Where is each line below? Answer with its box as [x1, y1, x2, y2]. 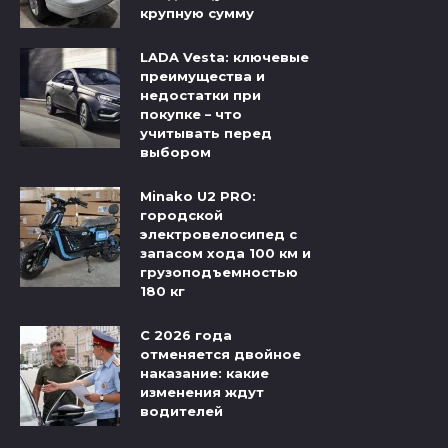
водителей [140, 403, 223, 420]
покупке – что [140, 106, 242, 123]
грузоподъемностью [140, 264, 298, 281]
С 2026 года [140, 327, 232, 344]
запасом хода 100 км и [140, 245, 311, 262]
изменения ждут [140, 384, 264, 401]
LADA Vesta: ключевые [140, 49, 309, 66]
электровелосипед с [140, 226, 297, 243]
